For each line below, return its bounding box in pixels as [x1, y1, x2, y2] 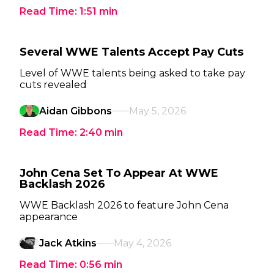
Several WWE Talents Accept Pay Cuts [20, 45, 243, 59]
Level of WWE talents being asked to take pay [20, 67, 245, 79]
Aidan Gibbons [39, 105, 112, 117]
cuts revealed [20, 79, 87, 91]
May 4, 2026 [114, 237, 171, 249]
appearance [20, 211, 78, 223]
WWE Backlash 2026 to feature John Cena [20, 199, 229, 211]
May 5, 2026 [129, 105, 186, 117]
